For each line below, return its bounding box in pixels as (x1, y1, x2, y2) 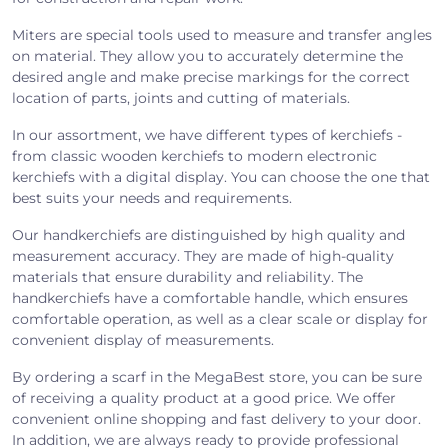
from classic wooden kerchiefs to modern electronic (12, 147, 377, 165)
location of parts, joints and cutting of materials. (12, 89, 350, 107)
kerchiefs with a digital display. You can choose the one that (12, 168, 430, 186)
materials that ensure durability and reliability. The (12, 268, 363, 286)
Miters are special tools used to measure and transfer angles (12, 26, 432, 44)
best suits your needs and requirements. (12, 189, 292, 207)
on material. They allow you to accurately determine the (12, 47, 403, 65)
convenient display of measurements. (12, 331, 274, 349)
